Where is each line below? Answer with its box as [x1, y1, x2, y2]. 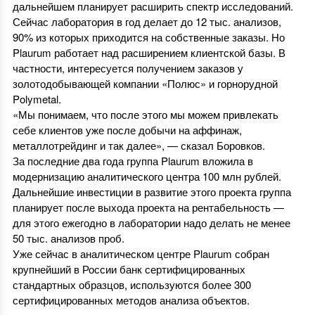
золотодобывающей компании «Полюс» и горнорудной [12, 76, 278, 91]
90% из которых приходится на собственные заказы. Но [12, 30, 285, 44]
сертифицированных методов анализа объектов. [12, 292, 250, 307]
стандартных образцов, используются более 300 [12, 277, 251, 292]
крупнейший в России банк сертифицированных [12, 262, 245, 276]
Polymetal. [12, 91, 61, 106]
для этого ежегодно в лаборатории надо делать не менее [12, 215, 290, 230]
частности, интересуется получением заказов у [12, 60, 243, 75]
